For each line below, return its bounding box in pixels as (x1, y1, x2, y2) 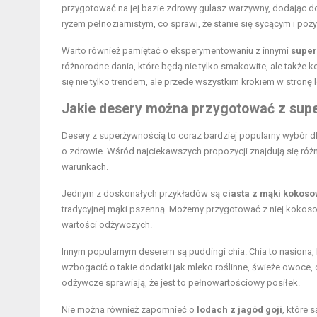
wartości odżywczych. (62, 219, 152, 231)
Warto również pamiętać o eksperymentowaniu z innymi (62, 45, 291, 57)
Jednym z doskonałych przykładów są (62, 188, 222, 200)
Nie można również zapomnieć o (62, 304, 197, 316)
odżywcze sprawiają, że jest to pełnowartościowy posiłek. (62, 277, 300, 289)
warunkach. (62, 161, 108, 173)
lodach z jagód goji (197, 304, 282, 316)
